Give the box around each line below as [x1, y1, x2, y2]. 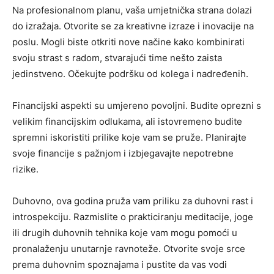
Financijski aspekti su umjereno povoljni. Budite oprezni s [12, 100, 261, 111]
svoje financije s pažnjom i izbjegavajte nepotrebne [12, 147, 234, 159]
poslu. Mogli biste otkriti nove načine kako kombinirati [12, 36, 245, 48]
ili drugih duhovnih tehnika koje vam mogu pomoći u [12, 227, 237, 239]
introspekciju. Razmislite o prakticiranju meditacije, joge [12, 211, 253, 223]
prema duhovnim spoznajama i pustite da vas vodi [12, 259, 227, 270]
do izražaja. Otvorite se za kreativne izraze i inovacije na [12, 20, 254, 32]
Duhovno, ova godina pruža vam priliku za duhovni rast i [12, 195, 253, 207]
